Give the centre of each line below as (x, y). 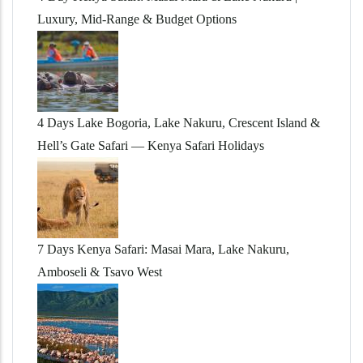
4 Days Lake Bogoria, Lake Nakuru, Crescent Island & (179, 122)
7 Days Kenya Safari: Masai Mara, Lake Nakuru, (163, 249)
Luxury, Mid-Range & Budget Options (137, 19)
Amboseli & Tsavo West (100, 271)
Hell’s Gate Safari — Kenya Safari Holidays (151, 145)
